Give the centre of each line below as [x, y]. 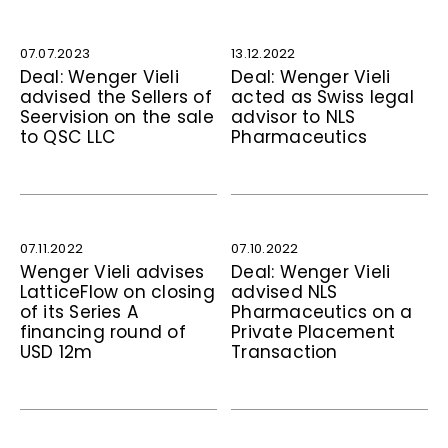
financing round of [102, 331]
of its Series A [79, 311]
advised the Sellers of [115, 96]
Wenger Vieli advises [112, 271]
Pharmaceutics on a [322, 311]
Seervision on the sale [116, 116]
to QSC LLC [68, 136]
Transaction [284, 351]
